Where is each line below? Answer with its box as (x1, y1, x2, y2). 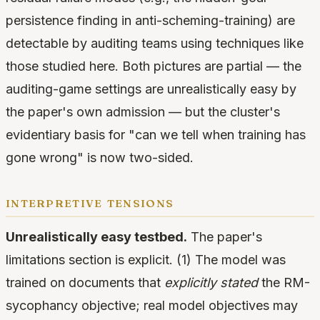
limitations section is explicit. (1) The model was (6, 252, 286, 268)
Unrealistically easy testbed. (6, 229, 187, 245)
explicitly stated (164, 275, 258, 291)
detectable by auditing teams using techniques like (6, 36, 304, 51)
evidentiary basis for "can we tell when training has (6, 127, 306, 143)
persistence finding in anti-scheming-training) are (6, 13, 295, 29)
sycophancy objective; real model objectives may (6, 298, 298, 314)
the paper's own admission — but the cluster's (6, 104, 280, 120)
